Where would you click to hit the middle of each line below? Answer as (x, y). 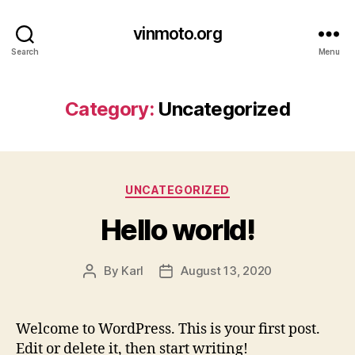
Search (25, 51)
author (107, 288)
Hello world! (177, 229)
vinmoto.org (177, 33)
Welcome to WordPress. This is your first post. (168, 329)
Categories (212, 187)
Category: (109, 109)
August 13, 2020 (227, 270)
